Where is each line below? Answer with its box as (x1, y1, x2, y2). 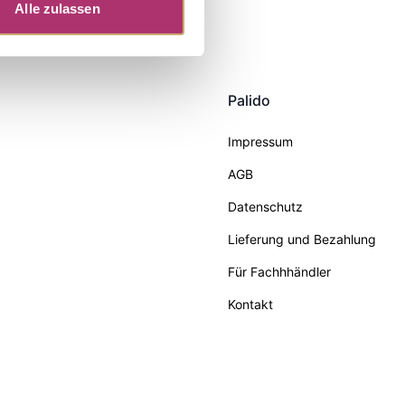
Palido (228, 91, 270, 109)
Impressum (228, 134, 293, 149)
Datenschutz (228, 199, 303, 214)
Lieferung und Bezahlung (228, 231, 376, 247)
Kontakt (228, 297, 273, 312)
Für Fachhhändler (228, 264, 331, 279)
